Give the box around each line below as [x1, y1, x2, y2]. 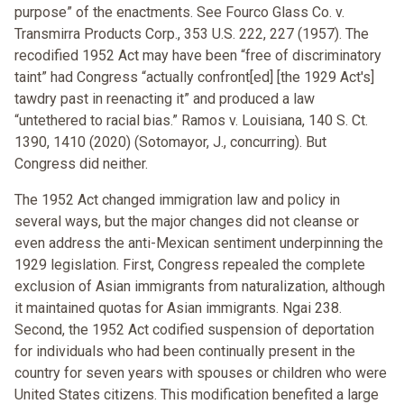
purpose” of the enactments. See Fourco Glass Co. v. [14, 4, 344, 22]
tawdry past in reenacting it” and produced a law [14, 90, 315, 108]
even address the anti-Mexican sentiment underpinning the [14, 234, 383, 252]
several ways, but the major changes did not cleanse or [14, 213, 359, 231]
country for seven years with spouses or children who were [14, 364, 387, 382]
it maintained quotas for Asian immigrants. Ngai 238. [14, 299, 342, 317]
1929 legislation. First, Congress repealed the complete [14, 256, 365, 274]
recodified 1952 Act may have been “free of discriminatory [14, 47, 381, 65]
